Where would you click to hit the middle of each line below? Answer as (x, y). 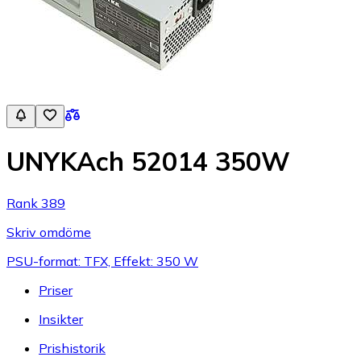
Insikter (61, 319)
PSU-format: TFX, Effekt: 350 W (102, 261)
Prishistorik (72, 348)
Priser (56, 290)
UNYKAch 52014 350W (148, 162)
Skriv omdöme (49, 232)
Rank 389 (36, 203)
